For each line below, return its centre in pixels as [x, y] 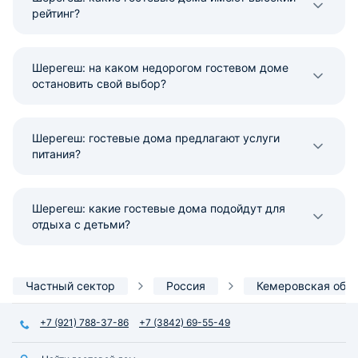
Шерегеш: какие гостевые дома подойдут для [159, 208]
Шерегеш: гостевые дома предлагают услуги [156, 137]
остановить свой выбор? [99, 83]
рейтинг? [56, 13]
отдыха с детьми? [81, 224]
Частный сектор [70, 285]
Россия [186, 285]
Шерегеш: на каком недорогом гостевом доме [160, 67]
